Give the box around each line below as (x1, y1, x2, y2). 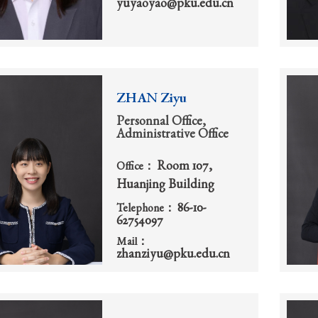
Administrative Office (116, 128, 229, 141)
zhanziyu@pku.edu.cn (116, 248, 230, 262)
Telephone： (116, 204, 177, 216)
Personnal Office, (116, 115, 206, 128)
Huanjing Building (116, 178, 214, 192)
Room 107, (157, 160, 212, 173)
